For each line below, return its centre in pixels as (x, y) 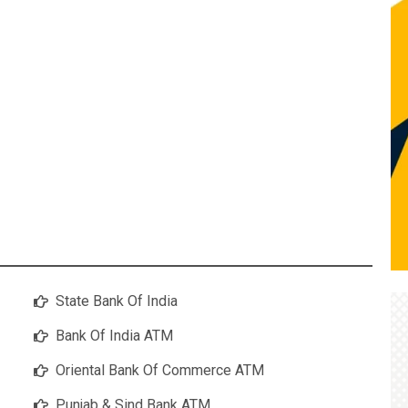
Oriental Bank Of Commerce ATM (160, 371)
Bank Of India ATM (114, 336)
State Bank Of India (117, 301)
